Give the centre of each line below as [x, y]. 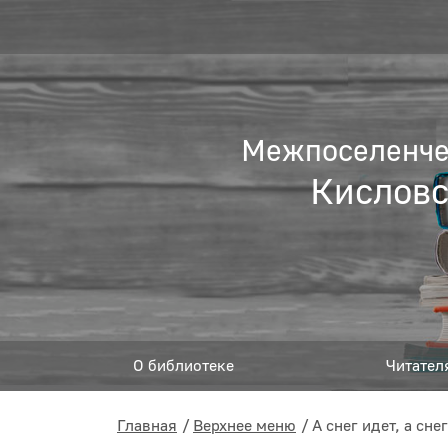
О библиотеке [183, 365]
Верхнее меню [244, 426]
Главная [147, 426]
